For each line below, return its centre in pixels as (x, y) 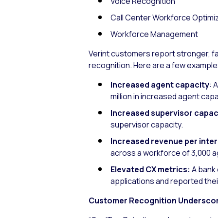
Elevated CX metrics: (151, 170)
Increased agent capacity (160, 85)
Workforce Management (154, 34)
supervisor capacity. (147, 125)
